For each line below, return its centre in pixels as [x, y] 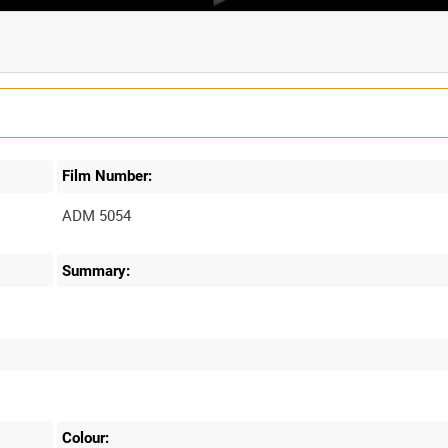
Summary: [96, 270]
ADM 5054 [97, 215]
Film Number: [107, 176]
